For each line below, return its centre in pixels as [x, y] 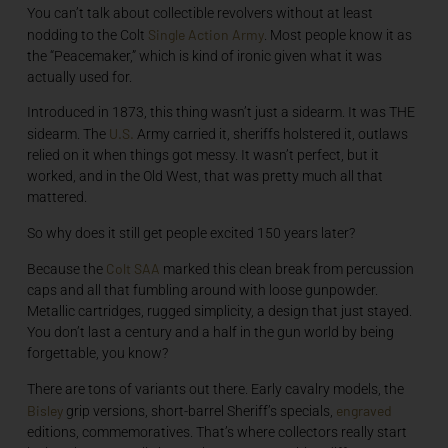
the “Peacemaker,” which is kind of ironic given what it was [204, 55]
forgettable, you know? [97, 353]
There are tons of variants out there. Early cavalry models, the [215, 388]
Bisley [44, 410]
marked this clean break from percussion [286, 269]
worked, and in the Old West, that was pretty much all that [204, 176]
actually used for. [79, 76]
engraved [363, 410]
